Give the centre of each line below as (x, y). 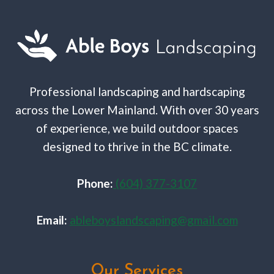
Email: (52, 220)
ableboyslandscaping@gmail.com (154, 220)
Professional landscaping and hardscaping (137, 91)
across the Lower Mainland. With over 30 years (137, 109)
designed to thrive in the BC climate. (137, 146)
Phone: (95, 183)
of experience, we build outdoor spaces (137, 128)
